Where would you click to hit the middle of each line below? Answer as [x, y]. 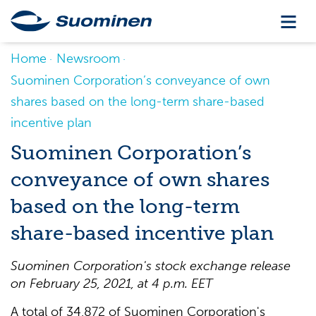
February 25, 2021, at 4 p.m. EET [121, 284]
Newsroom [88, 59]
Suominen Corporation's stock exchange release [151, 266]
